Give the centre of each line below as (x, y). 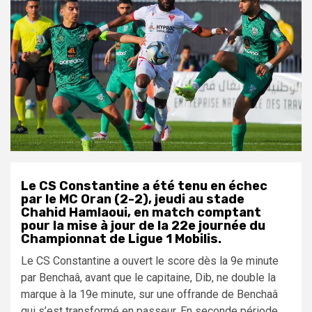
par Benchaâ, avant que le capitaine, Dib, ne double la (148, 277)
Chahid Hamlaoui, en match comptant (141, 212)
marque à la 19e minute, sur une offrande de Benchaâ (149, 294)
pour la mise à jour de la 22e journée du (143, 225)
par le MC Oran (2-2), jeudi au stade (133, 199)
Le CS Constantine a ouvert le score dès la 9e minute (150, 260)
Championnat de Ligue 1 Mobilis (119, 239)
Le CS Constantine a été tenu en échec (144, 186)
